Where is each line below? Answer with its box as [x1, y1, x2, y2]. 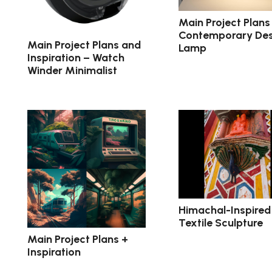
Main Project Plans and [27, 38, 141, 52]
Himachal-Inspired [178, 203, 271, 217]
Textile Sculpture [178, 216, 263, 229]
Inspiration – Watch [27, 50, 124, 64]
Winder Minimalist [27, 63, 117, 77]
